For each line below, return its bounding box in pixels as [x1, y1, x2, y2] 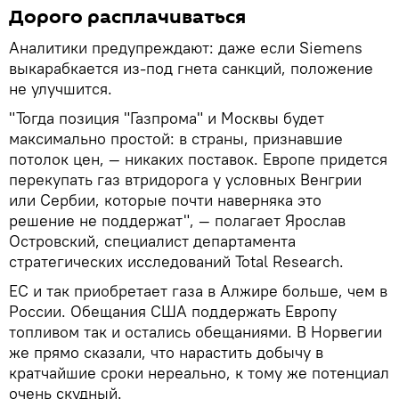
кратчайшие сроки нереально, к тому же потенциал [9, 362, 389, 383]
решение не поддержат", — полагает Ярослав [9, 209, 346, 231]
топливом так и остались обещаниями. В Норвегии [9, 321, 382, 342]
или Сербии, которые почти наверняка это [9, 189, 322, 210]
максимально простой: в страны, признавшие [9, 127, 343, 149]
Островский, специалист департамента [9, 230, 296, 251]
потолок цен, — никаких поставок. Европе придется [9, 148, 387, 169]
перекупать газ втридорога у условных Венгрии [9, 168, 362, 190]
